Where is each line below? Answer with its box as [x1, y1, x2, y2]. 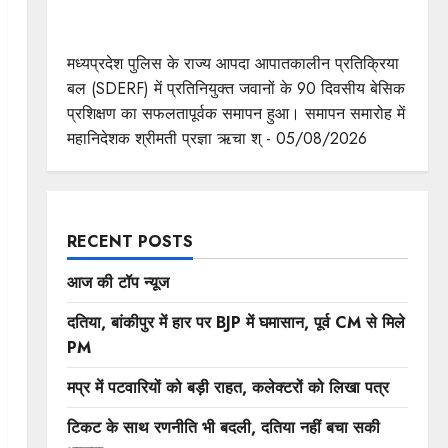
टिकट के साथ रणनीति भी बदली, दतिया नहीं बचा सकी [66, 415, 380, 439]
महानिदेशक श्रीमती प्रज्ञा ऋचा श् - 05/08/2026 [66, 126, 367, 150]
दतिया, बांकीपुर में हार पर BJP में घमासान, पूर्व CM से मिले [66, 310, 405, 334]
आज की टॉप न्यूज [66, 270, 169, 294]
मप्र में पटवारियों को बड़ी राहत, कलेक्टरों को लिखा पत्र [66, 375, 389, 399]
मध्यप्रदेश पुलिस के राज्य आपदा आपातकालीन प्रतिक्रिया [66, 51, 399, 75]
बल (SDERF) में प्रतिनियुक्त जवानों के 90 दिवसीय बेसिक [66, 76, 405, 100]
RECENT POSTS [66, 229, 193, 253]
